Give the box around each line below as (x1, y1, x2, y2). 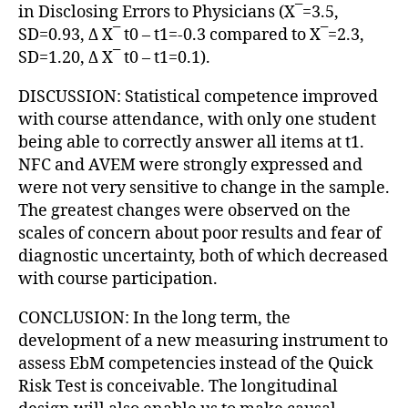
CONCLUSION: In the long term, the (18, 307, 291, 329)
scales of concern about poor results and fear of (18, 222, 382, 244)
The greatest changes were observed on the (18, 199, 351, 221)
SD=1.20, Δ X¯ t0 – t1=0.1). (18, 46, 210, 68)
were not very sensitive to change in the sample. (18, 177, 390, 199)
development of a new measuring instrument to (18, 330, 388, 352)
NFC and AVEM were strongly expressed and (18, 154, 362, 176)
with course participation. (18, 268, 218, 290)
